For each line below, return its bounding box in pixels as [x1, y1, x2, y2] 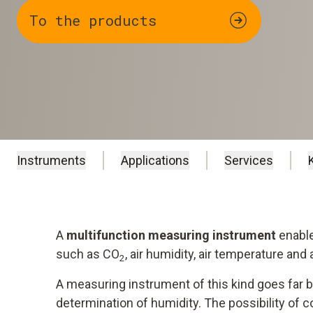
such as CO [56, 247, 119, 262]
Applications [121, 153, 189, 168]
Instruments [17, 153, 86, 168]
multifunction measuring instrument [66, 228, 276, 243]
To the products [29, 11, 156, 30]
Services [224, 153, 273, 168]
